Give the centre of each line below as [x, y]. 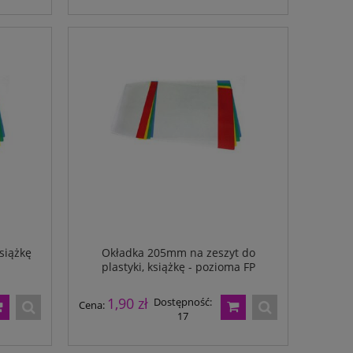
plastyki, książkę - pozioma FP [178, 266]
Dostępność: [183, 302]
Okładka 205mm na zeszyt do [178, 252]
